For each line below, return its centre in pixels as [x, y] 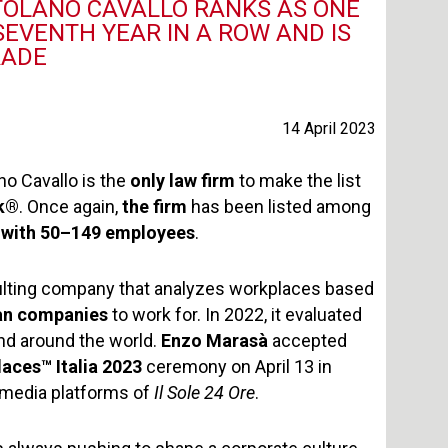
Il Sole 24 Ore [204, 392]
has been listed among [281, 206]
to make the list [298, 180]
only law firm [182, 180]
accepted [307, 340]
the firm [156, 206]
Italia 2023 [97, 366]
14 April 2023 [329, 128]
